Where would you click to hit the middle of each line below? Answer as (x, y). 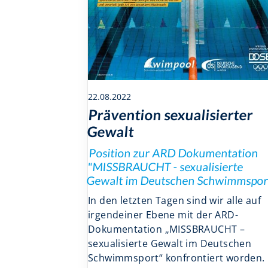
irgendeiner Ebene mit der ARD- (163, 214)
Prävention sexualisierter (171, 114)
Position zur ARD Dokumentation (174, 153)
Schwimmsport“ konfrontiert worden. (176, 258)
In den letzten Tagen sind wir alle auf (175, 200)
